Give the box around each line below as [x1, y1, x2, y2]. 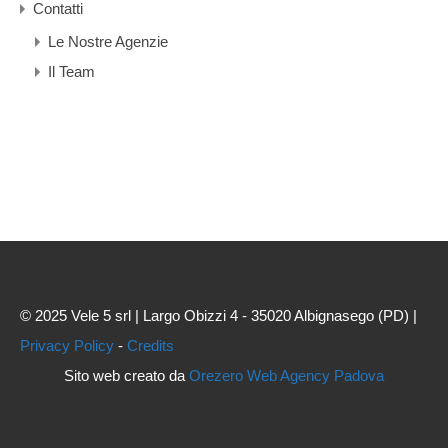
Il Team [48, 63, 95, 81]
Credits [127, 337, 174, 354]
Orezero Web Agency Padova [189, 367, 384, 384]
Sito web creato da [64, 367, 189, 384]
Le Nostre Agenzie [48, 33, 168, 51]
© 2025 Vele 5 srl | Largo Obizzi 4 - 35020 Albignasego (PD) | [20, 307, 417, 324]
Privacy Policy [20, 337, 114, 354]
